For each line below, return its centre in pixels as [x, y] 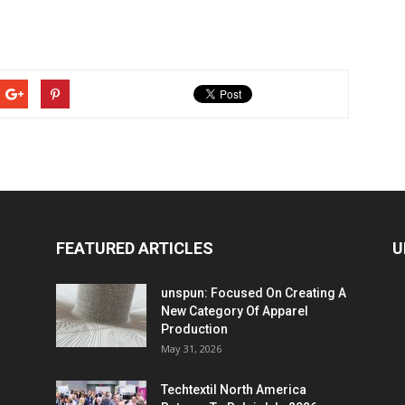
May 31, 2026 [191, 348]
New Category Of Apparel [235, 311]
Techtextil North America [234, 390]
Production [194, 329]
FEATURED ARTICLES [135, 248]
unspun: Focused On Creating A [254, 293]
